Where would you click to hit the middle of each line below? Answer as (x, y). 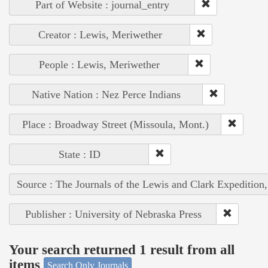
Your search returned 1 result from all (122, 249)
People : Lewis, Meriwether (99, 65)
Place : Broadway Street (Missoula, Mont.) (115, 125)
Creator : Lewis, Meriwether (100, 35)
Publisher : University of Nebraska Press (113, 214)
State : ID (79, 155)
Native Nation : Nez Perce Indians (106, 95)
